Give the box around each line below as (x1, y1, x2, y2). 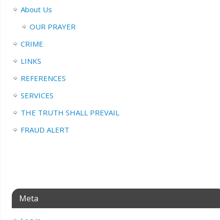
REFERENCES (20, 73, 66, 83)
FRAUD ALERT (20, 125, 69, 135)
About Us (20, 4, 52, 15)
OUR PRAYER (29, 22, 76, 32)
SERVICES (20, 90, 54, 101)
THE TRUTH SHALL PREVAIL (20, 108, 119, 118)
